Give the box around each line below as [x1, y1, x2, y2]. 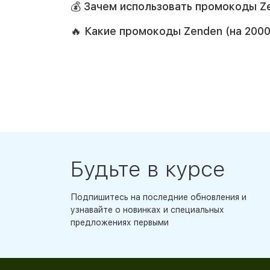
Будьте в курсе [71, 156, 225, 183]
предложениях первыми [71, 218, 169, 228]
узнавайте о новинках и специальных [71, 205, 224, 215]
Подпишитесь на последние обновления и [71, 192, 246, 202]
